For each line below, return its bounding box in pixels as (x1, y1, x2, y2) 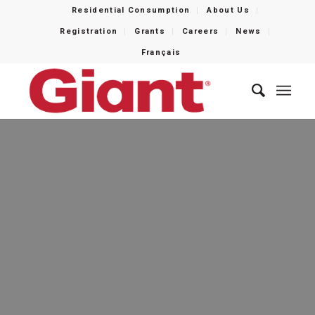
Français (141, 48, 181, 57)
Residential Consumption (72, 6, 191, 15)
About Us (207, 6, 250, 15)
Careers (182, 27, 219, 36)
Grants (134, 27, 166, 36)
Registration (60, 27, 118, 36)
